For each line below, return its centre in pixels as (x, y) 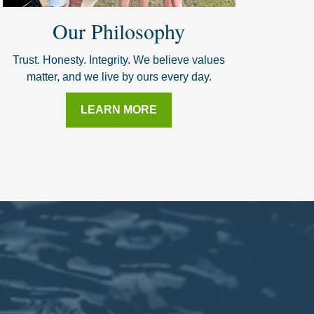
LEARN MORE (119, 109)
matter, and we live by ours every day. (119, 76)
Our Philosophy (119, 30)
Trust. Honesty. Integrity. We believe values (119, 60)
